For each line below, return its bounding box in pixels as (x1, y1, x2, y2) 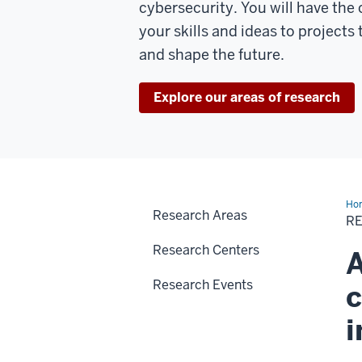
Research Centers (153, 241, 259, 259)
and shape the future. (139, 44, 284, 64)
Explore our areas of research (154, 88, 340, 106)
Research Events (153, 276, 253, 293)
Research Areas (153, 206, 247, 224)
